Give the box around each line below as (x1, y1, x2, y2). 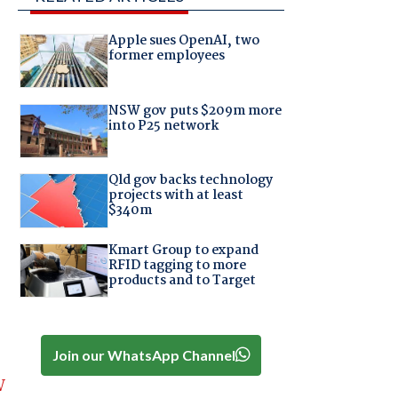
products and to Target (107, 269, 256, 291)
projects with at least (107, 185, 243, 207)
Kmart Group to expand (107, 239, 259, 261)
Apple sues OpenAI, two (107, 30, 259, 52)
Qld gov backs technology (107, 170, 273, 192)
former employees (107, 45, 225, 68)
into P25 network (107, 115, 219, 137)
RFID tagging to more (107, 254, 246, 276)
